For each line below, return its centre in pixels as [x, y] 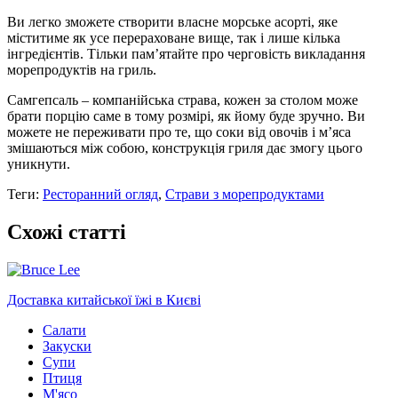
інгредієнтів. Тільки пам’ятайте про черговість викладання [186, 53]
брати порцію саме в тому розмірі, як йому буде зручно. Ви [186, 115]
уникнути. [39, 163]
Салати [64, 330]
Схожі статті [67, 231]
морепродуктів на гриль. [82, 69]
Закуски [67, 346]
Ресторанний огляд [100, 194]
